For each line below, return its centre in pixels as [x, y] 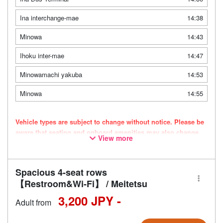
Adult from [33, 202]
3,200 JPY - [90, 201]
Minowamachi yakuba [51, 74]
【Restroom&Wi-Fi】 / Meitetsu [81, 184]
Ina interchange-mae [49, 18]
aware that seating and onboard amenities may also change [107, 132]
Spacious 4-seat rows [61, 172]
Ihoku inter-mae [42, 56]
